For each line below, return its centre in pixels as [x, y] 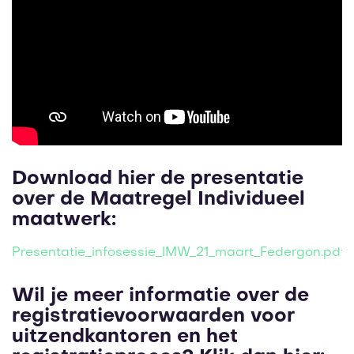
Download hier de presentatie [158, 180]
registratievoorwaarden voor [153, 317]
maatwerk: [64, 221]
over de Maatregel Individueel [158, 200]
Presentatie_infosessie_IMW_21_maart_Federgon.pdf [179, 253]
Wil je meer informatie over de [160, 297]
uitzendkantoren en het [125, 338]
